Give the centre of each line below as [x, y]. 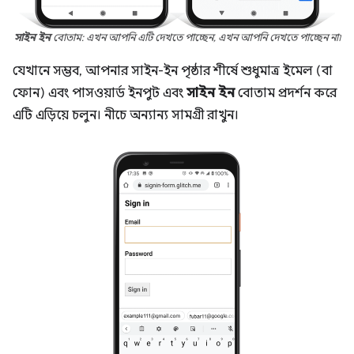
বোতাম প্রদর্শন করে [286, 94]
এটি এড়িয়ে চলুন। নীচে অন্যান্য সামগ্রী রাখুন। [126, 116]
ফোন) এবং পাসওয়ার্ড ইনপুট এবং [100, 94]
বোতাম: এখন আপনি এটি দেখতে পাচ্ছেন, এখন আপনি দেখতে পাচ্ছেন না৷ [195, 38]
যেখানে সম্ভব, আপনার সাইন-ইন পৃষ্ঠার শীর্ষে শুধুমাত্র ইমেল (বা [173, 72]
